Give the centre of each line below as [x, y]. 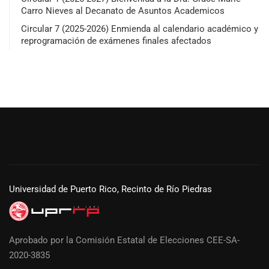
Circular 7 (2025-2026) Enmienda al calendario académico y [140, 29]
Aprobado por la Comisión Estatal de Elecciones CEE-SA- [124, 240]
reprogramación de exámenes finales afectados [116, 41]
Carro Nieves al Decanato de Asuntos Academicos [123, 11]
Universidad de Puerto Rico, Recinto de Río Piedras [110, 189]
